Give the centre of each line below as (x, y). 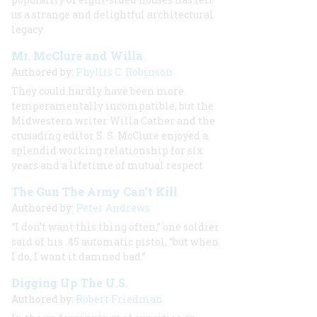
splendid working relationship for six (107, 150)
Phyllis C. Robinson (124, 72)
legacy (27, 29)
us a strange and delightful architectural (113, 15)
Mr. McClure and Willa (77, 56)
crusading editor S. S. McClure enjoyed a (110, 136)
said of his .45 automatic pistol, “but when (115, 242)
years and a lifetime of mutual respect (107, 165)
